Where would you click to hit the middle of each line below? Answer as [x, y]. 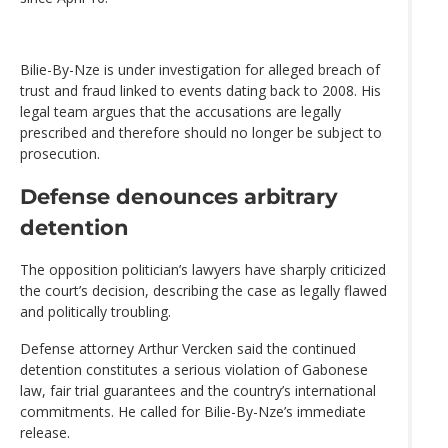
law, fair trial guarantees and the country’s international [198, 391]
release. [45, 433]
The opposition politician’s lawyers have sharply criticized [203, 270]
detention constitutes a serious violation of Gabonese [194, 370]
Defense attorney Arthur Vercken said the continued [188, 349]
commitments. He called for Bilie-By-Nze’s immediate [193, 412]
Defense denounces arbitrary [179, 197]
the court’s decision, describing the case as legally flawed [203, 291]
